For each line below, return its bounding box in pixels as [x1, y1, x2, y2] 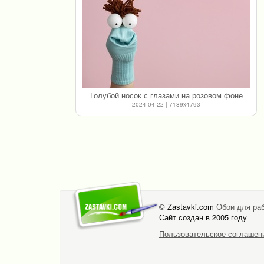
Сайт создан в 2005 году [159, 211, 247, 223]
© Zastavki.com [159, 200, 216, 212]
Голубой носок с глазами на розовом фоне [90, 89, 243, 101]
